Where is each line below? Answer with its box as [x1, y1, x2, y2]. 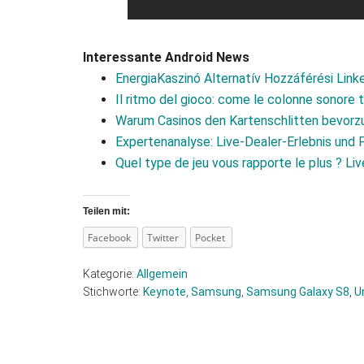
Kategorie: [83, 267, 136, 280]
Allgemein [136, 267, 188, 280]
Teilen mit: [83, 206, 130, 217]
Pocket [195, 231, 225, 245]
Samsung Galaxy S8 [246, 285, 349, 298]
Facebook [88, 231, 131, 245]
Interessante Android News [83, 50, 249, 65]
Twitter [147, 231, 179, 245]
